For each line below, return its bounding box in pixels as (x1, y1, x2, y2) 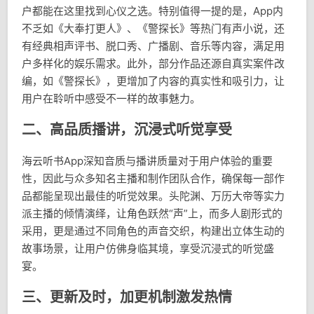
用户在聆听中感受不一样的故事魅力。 (22, 92, 200, 106)
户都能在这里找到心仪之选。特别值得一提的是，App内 (22, 4, 283, 18)
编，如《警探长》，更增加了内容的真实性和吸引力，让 (22, 74, 285, 88)
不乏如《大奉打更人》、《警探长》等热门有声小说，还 (22, 22, 285, 36)
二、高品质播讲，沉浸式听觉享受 (22, 121, 232, 139)
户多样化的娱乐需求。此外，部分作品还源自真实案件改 (22, 57, 285, 71)
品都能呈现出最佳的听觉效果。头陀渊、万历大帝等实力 (22, 189, 285, 203)
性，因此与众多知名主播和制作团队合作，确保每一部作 (22, 172, 285, 186)
